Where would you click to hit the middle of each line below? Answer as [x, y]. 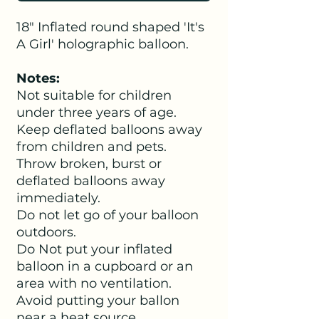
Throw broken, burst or [89, 163]
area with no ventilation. [94, 283]
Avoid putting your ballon [98, 300]
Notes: [38, 78]
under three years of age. [96, 112]
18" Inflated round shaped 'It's [110, 27]
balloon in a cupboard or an [105, 266]
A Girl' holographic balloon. [103, 44]
